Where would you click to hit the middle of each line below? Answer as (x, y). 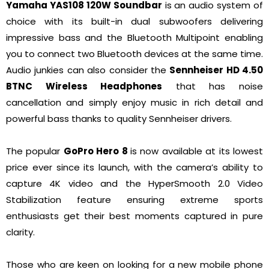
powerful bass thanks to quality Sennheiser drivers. (119, 119)
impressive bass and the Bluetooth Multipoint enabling (134, 38)
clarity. (22, 232)
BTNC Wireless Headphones (84, 86)
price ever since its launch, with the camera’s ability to (134, 168)
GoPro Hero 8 (97, 151)
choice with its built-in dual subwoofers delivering (134, 22)
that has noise (213, 86)
